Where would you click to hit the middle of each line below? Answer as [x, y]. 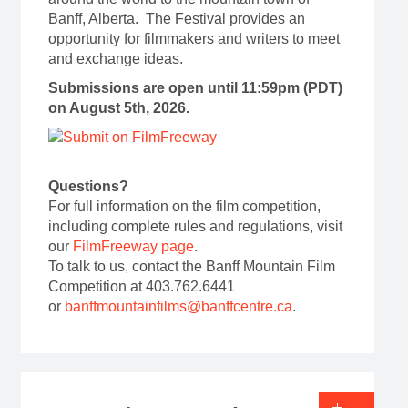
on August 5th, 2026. [120, 108]
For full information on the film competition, [184, 207]
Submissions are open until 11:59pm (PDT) [195, 88]
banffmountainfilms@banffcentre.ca [178, 307]
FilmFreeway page [133, 247]
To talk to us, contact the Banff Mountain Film [191, 267]
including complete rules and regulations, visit [195, 227]
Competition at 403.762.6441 [141, 287]
